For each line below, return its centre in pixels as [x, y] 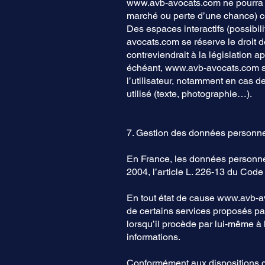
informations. [153, 237]
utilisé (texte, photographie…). [189, 94]
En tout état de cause [172, 198]
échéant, [146, 68]
